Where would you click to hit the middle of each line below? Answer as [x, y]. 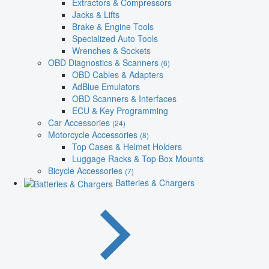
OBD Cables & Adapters [118, 74]
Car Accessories [80, 122]
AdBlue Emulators [106, 86]
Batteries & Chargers [155, 182]
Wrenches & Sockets [111, 50]
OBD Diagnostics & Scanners [104, 62]
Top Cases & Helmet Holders [127, 146]
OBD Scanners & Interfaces [124, 98]
